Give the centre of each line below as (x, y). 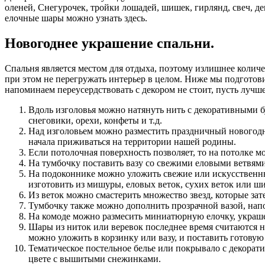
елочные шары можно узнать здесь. (76, 18)
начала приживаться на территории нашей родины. (132, 141)
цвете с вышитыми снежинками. (95, 258)
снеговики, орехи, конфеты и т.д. (95, 120)
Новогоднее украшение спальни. (109, 43)
